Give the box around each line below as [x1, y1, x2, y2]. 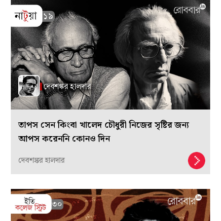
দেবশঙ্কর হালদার [18, 154, 65, 167]
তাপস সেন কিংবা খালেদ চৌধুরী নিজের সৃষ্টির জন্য [18, 118, 189, 133]
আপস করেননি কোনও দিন [18, 132, 110, 147]
